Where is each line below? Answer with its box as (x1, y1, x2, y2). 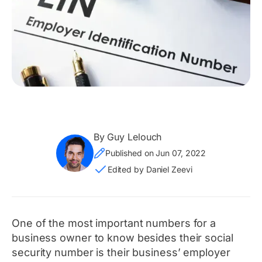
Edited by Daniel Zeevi (107, 164, 192, 175)
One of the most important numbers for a (12, 217, 216, 230)
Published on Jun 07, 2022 (105, 148, 206, 158)
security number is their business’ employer (12, 246, 230, 259)
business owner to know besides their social (12, 232, 233, 244)
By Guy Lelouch (93, 131, 162, 143)
